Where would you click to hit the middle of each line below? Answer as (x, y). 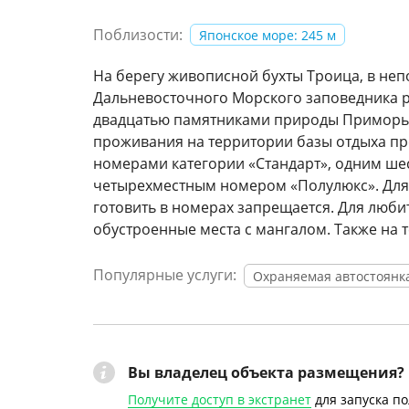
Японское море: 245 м (267, 35)
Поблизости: (138, 35)
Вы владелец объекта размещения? (266, 372)
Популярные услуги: (165, 275)
